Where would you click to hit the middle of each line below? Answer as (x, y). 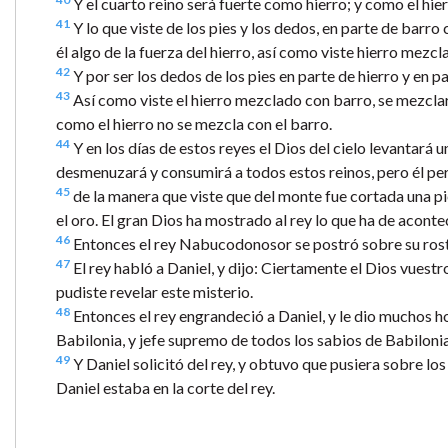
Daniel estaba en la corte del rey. (165, 387)
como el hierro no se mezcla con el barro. (194, 123)
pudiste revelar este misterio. (154, 291)
